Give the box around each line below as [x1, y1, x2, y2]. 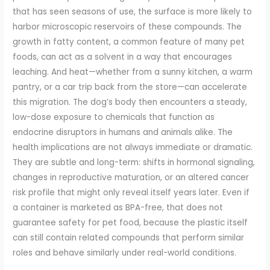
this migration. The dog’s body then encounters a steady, [13, 96, 248, 108]
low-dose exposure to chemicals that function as [13, 111, 215, 123]
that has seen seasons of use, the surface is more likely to [13, 5, 253, 17]
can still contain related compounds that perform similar [13, 231, 245, 243]
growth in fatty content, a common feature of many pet [13, 36, 245, 48]
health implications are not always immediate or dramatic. [13, 141, 253, 153]
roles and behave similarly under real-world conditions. [13, 246, 237, 259]
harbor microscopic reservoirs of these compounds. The [13, 20, 242, 33]
